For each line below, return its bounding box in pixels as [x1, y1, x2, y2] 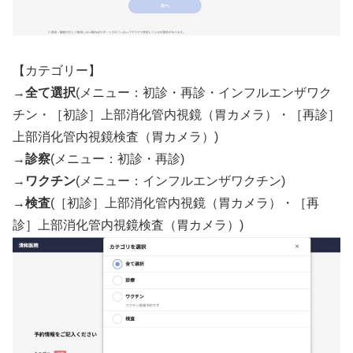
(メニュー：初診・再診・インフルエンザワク [76, 86, 332, 99]
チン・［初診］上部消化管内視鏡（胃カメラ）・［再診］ [13, 108, 340, 121]
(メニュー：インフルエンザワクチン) [76, 174, 285, 188]
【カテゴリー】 [13, 64, 101, 77]
